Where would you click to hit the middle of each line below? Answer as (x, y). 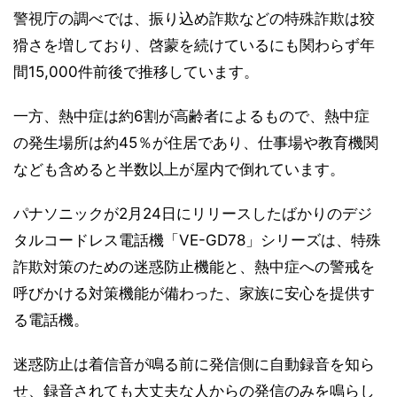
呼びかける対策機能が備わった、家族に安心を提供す (194, 294)
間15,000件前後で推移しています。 (136, 72)
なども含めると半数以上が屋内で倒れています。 (179, 170)
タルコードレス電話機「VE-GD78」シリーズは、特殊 (197, 241)
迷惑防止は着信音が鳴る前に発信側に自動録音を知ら (194, 365)
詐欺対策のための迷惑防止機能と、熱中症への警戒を (194, 267)
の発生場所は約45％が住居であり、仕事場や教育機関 (196, 143)
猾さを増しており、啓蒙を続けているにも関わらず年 (194, 46)
